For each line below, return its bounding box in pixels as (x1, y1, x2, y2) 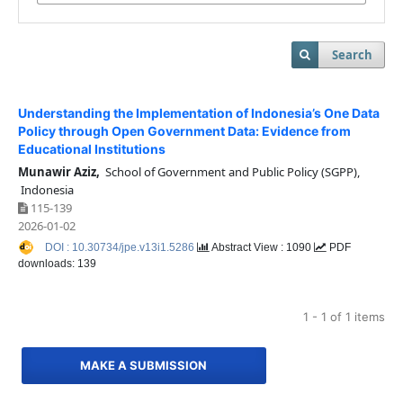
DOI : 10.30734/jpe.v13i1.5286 (44, 240, 197, 254)
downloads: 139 (17, 256, 96, 270)
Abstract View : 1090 (209, 240, 314, 254)
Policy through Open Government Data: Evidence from (17, 123, 351, 139)
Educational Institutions (17, 141, 166, 157)
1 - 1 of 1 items (303, 309, 386, 324)
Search (332, 47, 373, 64)
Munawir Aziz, (17, 163, 100, 180)
